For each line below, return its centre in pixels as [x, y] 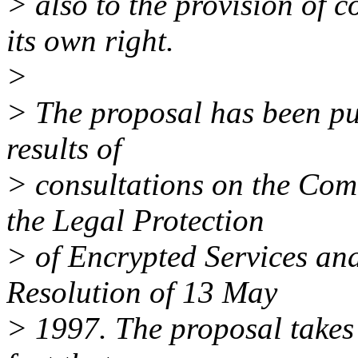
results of [64, 149]
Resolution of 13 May [142, 292]
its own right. [90, 41]
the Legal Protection [135, 221]
